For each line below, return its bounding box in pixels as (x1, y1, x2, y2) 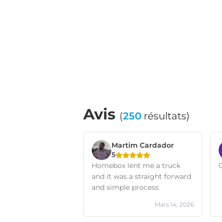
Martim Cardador (111, 140, 174, 150)
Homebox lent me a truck (92, 161, 180, 170)
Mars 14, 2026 (155, 201, 194, 208)
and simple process (92, 183, 159, 192)
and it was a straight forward (92, 172, 191, 181)
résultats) (141, 110, 190, 122)
